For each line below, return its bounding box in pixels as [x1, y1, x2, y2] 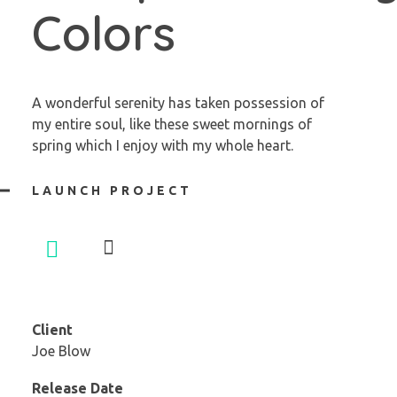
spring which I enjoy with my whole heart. [32, 136, 307, 153]
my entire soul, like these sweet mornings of [32, 115, 312, 132]
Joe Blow [32, 342, 90, 359]
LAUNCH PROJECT [32, 183, 192, 198]
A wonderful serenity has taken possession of [32, 94, 324, 111]
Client [32, 321, 73, 338]
